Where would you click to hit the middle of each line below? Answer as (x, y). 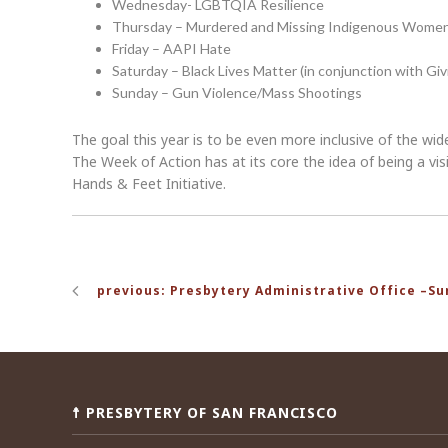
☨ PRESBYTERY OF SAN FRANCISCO (205, 412)
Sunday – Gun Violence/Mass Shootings (237, 92)
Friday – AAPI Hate (171, 48)
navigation (140, 300)
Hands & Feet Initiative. (149, 183)
